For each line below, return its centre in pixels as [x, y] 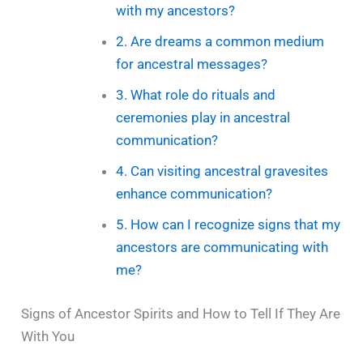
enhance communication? [194, 194]
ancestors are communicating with [222, 248]
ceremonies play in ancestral [203, 118]
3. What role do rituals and [195, 95]
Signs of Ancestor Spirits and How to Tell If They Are [181, 313]
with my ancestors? [175, 11]
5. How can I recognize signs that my [228, 225]
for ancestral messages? [191, 64]
